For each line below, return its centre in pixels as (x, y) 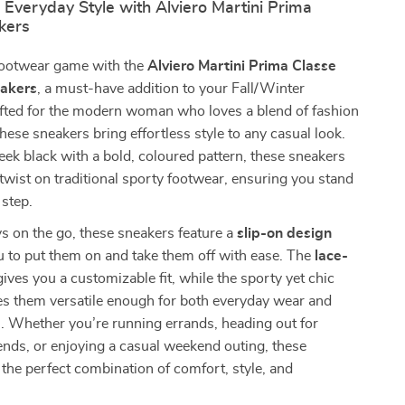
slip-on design (285, 233)
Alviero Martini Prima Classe (242, 66)
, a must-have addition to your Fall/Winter (171, 89)
